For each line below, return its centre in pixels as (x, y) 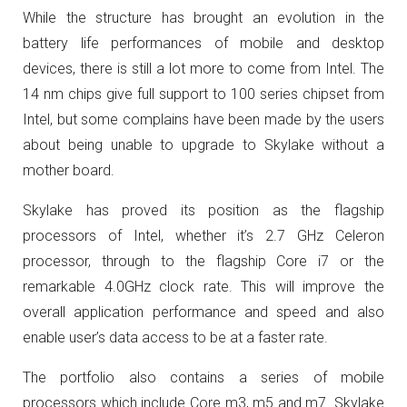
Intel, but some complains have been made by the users (203, 120)
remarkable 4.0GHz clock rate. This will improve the (203, 287)
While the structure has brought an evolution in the (203, 18)
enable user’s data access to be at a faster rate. (175, 338)
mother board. (69, 171)
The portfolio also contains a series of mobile (203, 378)
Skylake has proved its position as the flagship (203, 211)
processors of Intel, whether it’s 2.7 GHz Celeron (203, 236)
